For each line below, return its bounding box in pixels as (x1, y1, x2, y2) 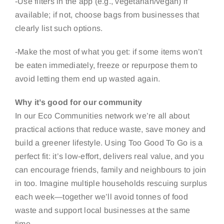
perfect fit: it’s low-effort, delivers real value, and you (14, 151, 204, 160)
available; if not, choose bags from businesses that (14, 10, 199, 19)
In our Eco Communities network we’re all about (14, 111, 190, 120)
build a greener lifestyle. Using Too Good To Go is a (14, 138, 203, 147)
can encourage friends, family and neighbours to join (14, 165, 206, 174)
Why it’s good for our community (14, 97, 142, 106)
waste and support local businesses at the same (14, 205, 190, 214)
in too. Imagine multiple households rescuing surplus (14, 178, 207, 187)
